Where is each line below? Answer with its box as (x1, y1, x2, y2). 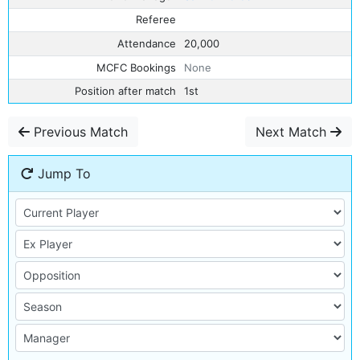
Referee (136, 13, 177, 27)
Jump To (34, 166, 91, 182)
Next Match (256, 124, 330, 140)
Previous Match (30, 124, 128, 140)
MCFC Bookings (96, 60, 177, 74)
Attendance (117, 36, 177, 50)
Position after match (75, 84, 177, 98)
